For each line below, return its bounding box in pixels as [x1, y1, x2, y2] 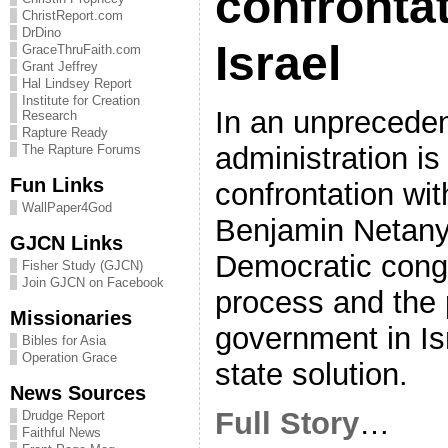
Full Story [215, 405, 359, 441]
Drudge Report [22, 408, 105, 423]
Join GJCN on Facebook [22, 275, 164, 290]
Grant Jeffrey [22, 59, 98, 74]
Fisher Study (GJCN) [22, 258, 143, 273]
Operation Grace [22, 350, 117, 365]
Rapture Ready [22, 125, 108, 140]
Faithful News [22, 425, 101, 440]
